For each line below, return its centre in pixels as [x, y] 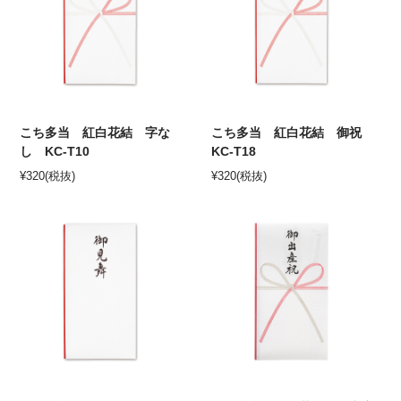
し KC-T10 [55, 151]
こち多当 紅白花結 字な [95, 132]
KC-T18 [234, 151]
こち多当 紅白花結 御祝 [293, 132]
